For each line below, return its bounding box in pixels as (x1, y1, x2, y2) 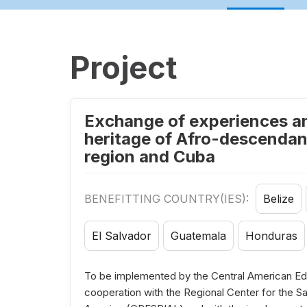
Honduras (245, 229, 297, 243)
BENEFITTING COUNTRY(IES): (84, 192, 252, 206)
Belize (263, 192, 294, 206)
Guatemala (171, 229, 226, 243)
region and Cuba (84, 147, 215, 167)
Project (70, 49, 177, 87)
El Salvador (92, 229, 151, 243)
